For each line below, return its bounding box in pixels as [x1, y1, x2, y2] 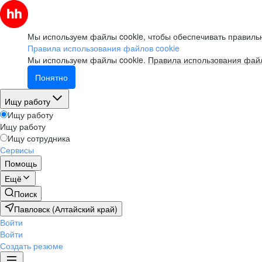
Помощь [5, 157, 37, 169]
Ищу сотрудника [8, 132, 70, 144]
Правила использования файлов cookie [27, 42, 180, 54]
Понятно [35, 71, 68, 83]
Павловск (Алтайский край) [14, 203, 118, 215]
